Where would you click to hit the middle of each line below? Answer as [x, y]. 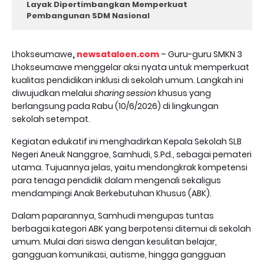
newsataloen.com [118, 54]
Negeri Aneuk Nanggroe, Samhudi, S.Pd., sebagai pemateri [132, 154]
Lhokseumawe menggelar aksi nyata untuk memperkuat [131, 67]
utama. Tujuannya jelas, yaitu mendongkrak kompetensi [130, 167]
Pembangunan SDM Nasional [88, 16]
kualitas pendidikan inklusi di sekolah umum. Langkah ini [128, 80]
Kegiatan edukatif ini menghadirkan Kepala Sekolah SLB [127, 141]
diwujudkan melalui [53, 93]
